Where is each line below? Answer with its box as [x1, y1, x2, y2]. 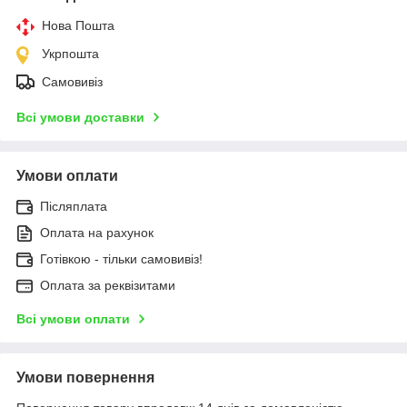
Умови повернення [16, 370, 154, 386]
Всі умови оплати [16, 312, 130, 327]
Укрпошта [42, 46, 99, 62]
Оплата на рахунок [40, 225, 154, 241]
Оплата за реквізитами [40, 278, 175, 293]
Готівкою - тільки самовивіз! [40, 252, 203, 267]
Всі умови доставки [16, 110, 144, 125]
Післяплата [40, 199, 107, 214]
